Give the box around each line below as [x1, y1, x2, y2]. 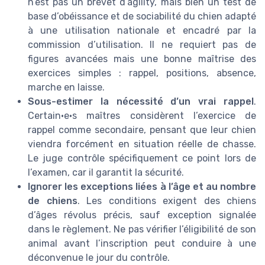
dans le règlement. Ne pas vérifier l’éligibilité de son [28, 224, 256, 235]
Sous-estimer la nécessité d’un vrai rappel [28, 96, 254, 108]
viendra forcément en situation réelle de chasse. [28, 138, 256, 150]
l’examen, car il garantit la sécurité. [28, 167, 184, 179]
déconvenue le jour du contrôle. [28, 252, 170, 264]
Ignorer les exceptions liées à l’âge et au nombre [28, 181, 256, 193]
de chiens [28, 195, 77, 207]
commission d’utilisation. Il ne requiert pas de [28, 39, 256, 51]
